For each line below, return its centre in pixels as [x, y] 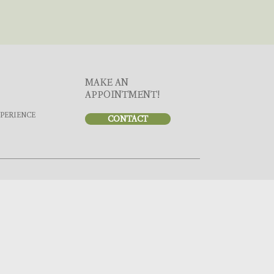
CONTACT [128, 119]
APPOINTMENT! [122, 95]
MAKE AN [107, 83]
